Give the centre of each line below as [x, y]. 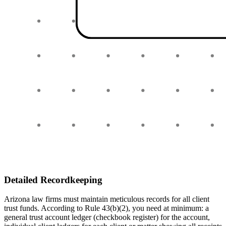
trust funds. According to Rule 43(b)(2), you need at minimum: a [106, 208]
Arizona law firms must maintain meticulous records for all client [107, 199]
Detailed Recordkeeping [53, 180]
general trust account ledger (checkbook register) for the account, [107, 217]
